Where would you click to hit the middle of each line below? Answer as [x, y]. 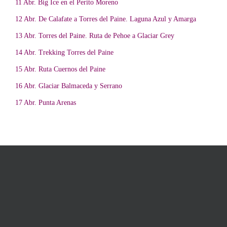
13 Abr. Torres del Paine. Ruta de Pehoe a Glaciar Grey [95, 36]
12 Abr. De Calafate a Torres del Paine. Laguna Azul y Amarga [106, 19]
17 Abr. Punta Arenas [46, 103]
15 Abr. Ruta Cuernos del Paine [60, 69]
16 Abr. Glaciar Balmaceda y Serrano [69, 86]
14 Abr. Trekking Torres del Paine [64, 53]
